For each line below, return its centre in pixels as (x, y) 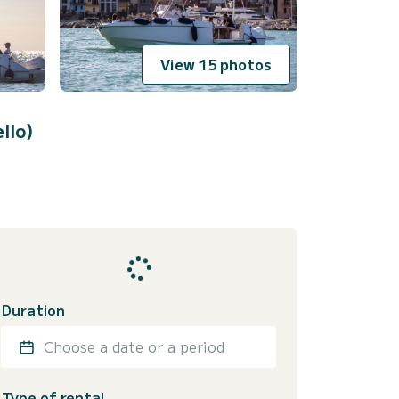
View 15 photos (216, 65)
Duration (33, 310)
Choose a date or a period (134, 347)
